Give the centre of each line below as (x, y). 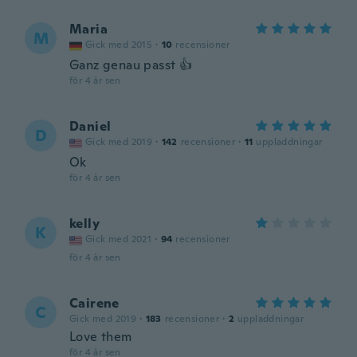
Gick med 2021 (119, 239)
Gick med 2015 (119, 45)
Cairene (94, 303)
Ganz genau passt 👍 (131, 65)
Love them (101, 337)
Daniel (90, 126)
